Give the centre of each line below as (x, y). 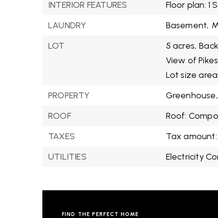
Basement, (187, 25)
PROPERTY (69, 95)
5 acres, (181, 46)
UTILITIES (67, 157)
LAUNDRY (67, 25)
